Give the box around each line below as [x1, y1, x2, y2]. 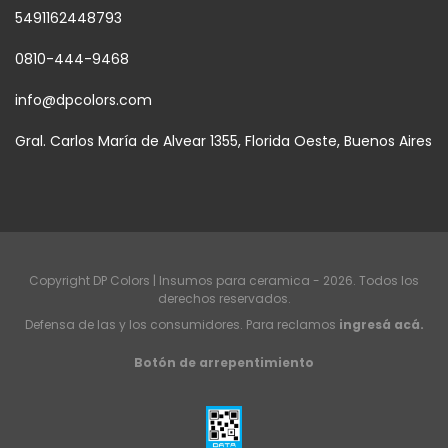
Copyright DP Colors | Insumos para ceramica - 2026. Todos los [29, 272, 419, 290]
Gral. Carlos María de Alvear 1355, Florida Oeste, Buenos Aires [15, 131, 432, 152]
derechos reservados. [157, 290, 291, 308]
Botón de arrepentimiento [134, 354, 314, 372]
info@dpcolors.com [15, 90, 152, 111]
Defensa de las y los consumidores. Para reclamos [24, 316, 336, 334]
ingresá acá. [338, 316, 424, 334]
